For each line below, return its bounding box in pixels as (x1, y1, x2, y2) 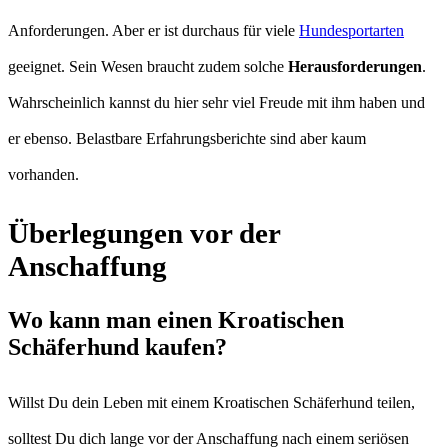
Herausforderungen (288, 57, 422, 75)
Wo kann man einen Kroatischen (8, 306, 344, 333)
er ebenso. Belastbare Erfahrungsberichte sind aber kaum (8, 129, 366, 147)
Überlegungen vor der (8, 216, 280, 249)
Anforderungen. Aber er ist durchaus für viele (8, 21, 299, 39)
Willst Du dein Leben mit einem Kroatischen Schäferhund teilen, (8, 393, 415, 411)
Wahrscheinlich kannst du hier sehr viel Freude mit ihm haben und (8, 93, 425, 111)
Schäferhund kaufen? (8, 333, 227, 360)
